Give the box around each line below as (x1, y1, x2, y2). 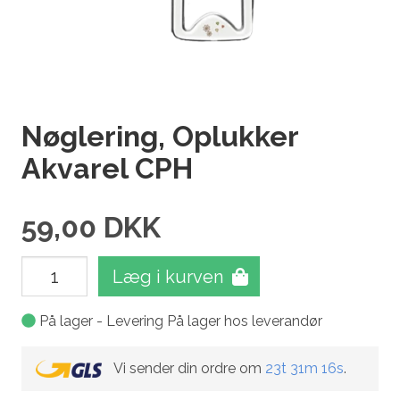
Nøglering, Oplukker (21, 120, 298, 153)
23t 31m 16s (264, 359, 344, 377)
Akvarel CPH (21, 152, 193, 185)
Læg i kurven (112, 265, 223, 287)
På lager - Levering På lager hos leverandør (36, 312, 322, 329)
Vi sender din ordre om (112, 359, 265, 377)
